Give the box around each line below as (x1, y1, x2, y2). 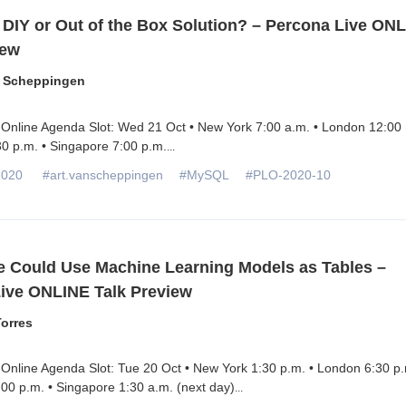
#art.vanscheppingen (42, 167, 163, 182)
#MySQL (179, 167, 229, 182)
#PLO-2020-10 (245, 167, 331, 182)
